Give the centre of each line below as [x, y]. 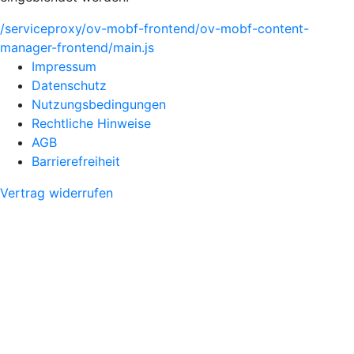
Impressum [64, 66]
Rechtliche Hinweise [91, 123]
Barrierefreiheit [76, 161]
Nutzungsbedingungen [99, 104]
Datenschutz [69, 85]
